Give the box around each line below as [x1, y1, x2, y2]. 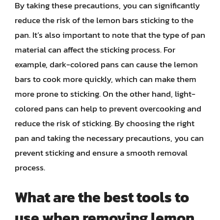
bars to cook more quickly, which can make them [15, 72, 196, 85]
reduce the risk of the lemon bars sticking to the [15, 13, 193, 27]
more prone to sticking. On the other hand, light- [15, 87, 195, 100]
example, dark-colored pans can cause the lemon [15, 57, 198, 71]
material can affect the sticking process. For [15, 43, 175, 56]
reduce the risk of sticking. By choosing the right [15, 116, 194, 130]
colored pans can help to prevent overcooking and [15, 102, 201, 115]
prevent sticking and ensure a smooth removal [15, 146, 188, 159]
